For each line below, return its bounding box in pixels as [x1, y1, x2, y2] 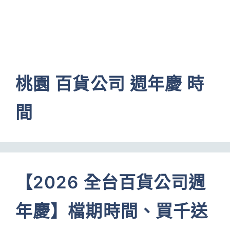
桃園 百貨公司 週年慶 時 [15, 73, 205, 94]
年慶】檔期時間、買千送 [15, 201, 208, 221]
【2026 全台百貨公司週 [15, 172, 206, 193]
